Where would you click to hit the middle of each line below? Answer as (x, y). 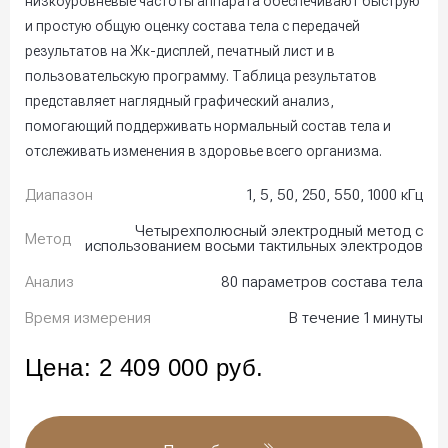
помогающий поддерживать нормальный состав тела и (208, 126)
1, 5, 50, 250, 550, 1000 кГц (335, 195)
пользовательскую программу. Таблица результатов (201, 76)
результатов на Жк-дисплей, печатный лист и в (180, 51)
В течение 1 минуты (356, 318)
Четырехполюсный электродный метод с (279, 231)
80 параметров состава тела (322, 282)
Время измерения (88, 318)
